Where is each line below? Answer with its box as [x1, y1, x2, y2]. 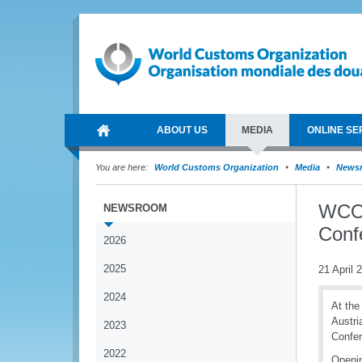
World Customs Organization [154, 162, 281, 172]
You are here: [95, 162, 148, 172]
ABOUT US [157, 124, 208, 136]
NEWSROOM [103, 202, 167, 214]
